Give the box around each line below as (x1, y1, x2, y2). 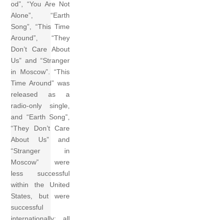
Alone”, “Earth (11, 11, 70, 19)
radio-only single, (11, 101, 70, 110)
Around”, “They (11, 33, 70, 42)
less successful (11, 169, 70, 177)
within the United (11, 180, 70, 189)
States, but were (11, 192, 70, 200)
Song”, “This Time (11, 22, 70, 30)
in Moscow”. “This (11, 67, 70, 76)
